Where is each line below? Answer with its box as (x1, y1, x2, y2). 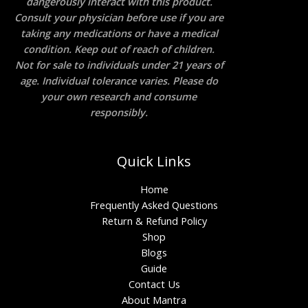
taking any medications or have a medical (20, 25, 218, 40)
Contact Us (128, 277, 180, 291)
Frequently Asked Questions (90, 198, 218, 212)
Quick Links (117, 152, 191, 171)
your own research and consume (41, 89, 197, 103)
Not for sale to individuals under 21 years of (14, 57, 223, 71)
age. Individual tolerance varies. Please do (20, 73, 218, 87)
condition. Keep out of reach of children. (23, 41, 214, 56)
